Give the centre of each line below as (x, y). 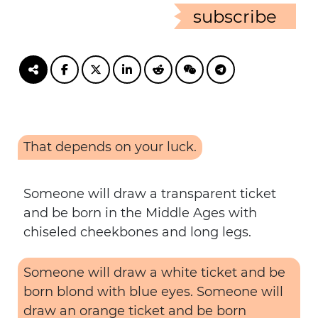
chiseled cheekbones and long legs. (137, 232)
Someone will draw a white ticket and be (154, 273)
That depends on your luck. (110, 147)
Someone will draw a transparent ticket (150, 194)
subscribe (235, 16)
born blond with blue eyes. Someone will (153, 292)
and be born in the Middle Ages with (140, 213)
